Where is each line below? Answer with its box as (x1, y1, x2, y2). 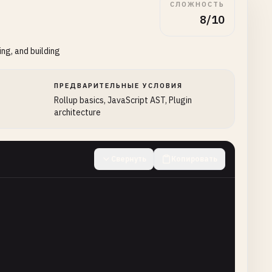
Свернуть (111, 154, 146, 163)
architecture (53, 107, 101, 118)
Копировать (171, 154, 217, 163)
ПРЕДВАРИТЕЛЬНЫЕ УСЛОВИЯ (53, 81, 183, 90)
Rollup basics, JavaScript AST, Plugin (53, 95, 192, 106)
